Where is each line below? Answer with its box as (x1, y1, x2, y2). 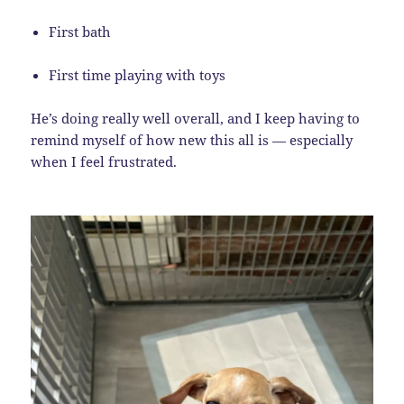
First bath (49, 23, 112, 41)
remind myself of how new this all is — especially (31, 131, 353, 150)
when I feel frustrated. (31, 152, 178, 171)
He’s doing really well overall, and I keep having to (31, 109, 361, 128)
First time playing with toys (49, 66, 226, 85)
